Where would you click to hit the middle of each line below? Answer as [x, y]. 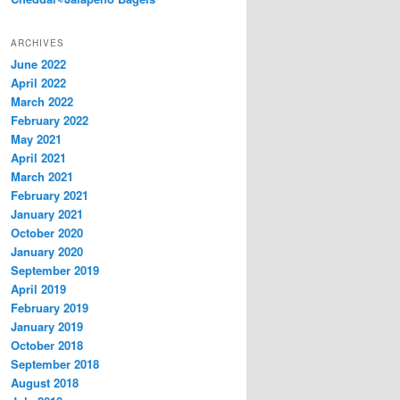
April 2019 [38, 289]
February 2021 [50, 196]
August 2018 [45, 383]
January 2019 [47, 327]
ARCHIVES [37, 43]
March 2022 [42, 102]
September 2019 [55, 271]
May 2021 [36, 139]
